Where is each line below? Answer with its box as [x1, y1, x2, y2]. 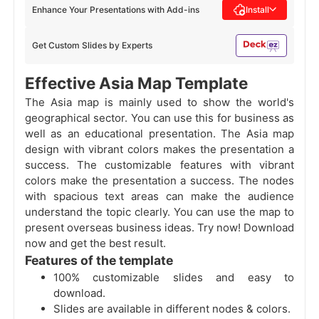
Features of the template [25, 253, 173, 268]
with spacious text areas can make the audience [25, 189, 294, 204]
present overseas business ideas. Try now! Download [25, 221, 294, 235]
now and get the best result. [25, 236, 166, 251]
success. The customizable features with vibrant [25, 158, 294, 172]
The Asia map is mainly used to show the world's [25, 95, 294, 110]
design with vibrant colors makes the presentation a [25, 142, 294, 157]
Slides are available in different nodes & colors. [53, 302, 291, 316]
